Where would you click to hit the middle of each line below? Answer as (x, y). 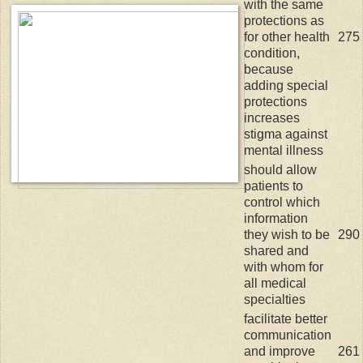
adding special (286, 85)
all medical (275, 283)
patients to (273, 186)
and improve (280, 351)
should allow (280, 169)
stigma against (286, 134)
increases (272, 117)
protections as (284, 20)
